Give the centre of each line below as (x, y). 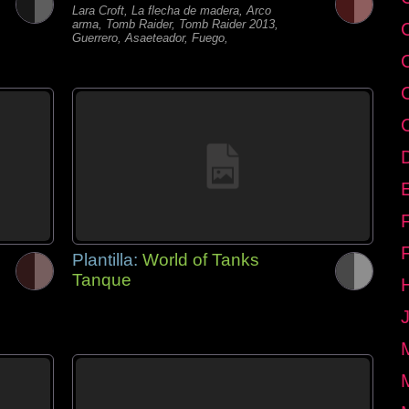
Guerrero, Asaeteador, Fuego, (150, 38)
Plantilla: (107, 260)
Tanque (102, 280)
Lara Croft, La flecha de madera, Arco (172, 10)
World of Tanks (201, 260)
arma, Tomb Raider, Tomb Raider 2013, (175, 24)
